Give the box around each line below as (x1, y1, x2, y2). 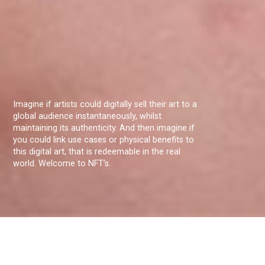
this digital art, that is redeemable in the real (13, 147, 181, 157)
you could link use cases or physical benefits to (13, 135, 195, 145)
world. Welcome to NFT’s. (13, 159, 111, 169)
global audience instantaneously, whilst (13, 111, 162, 121)
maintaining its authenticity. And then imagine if (13, 123, 195, 133)
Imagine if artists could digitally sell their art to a (13, 99, 198, 109)
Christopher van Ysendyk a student (10, 244, 241, 263)
